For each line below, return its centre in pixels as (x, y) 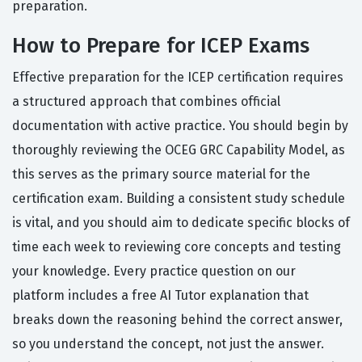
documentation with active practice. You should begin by (180, 126)
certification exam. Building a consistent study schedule (179, 199)
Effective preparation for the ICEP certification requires (178, 78)
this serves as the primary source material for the (161, 175)
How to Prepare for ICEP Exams (161, 46)
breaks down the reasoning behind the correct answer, (177, 320)
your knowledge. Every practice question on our (154, 271)
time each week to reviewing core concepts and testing (177, 247)
